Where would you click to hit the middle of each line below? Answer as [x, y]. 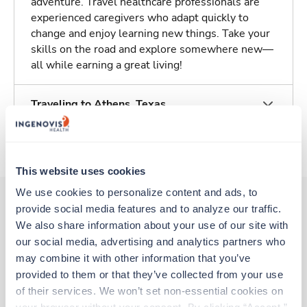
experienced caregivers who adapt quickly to [140, 18]
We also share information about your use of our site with [152, 225]
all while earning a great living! [107, 65]
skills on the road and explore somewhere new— [152, 50]
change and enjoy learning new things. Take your [150, 34]
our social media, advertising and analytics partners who [150, 241]
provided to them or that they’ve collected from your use [149, 274]
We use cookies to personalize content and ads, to [137, 192]
